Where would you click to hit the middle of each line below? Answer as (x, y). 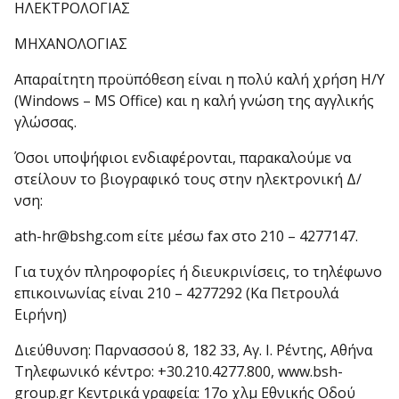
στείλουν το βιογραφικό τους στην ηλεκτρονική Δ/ (188, 179)
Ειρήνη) (41, 315)
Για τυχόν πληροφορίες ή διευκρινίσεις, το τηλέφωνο (198, 272)
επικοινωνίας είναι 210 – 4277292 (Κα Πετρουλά (176, 293)
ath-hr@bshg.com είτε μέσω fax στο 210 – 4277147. (186, 236)
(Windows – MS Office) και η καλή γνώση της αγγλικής (194, 101)
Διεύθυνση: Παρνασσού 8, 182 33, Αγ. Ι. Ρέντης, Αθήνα (193, 350)
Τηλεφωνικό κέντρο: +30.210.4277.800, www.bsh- (179, 372)
